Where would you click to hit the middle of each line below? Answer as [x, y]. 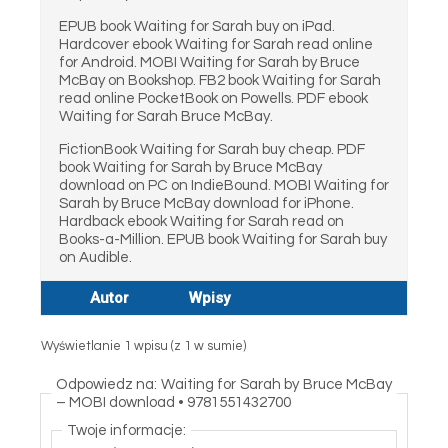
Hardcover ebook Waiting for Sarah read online [216, 44]
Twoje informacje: [126, 430]
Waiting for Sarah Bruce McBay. [166, 116]
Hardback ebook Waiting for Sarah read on [201, 221]
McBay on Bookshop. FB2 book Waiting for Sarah [220, 80]
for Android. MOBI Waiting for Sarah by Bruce [209, 62]
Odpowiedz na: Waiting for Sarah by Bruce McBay [224, 384]
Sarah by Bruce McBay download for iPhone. [206, 203]
